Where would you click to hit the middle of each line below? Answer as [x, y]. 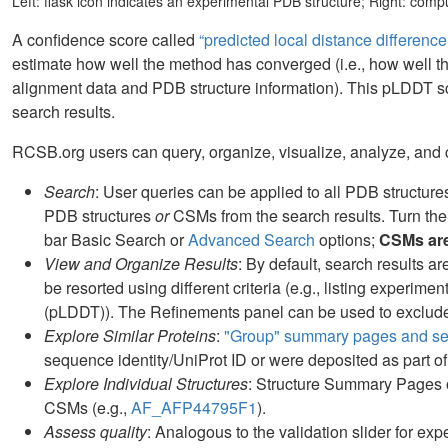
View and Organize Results [141, 263]
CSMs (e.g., [87, 407]
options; [347, 239]
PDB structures [99, 215]
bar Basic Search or [116, 239]
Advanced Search [251, 239]
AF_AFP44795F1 [194, 407]
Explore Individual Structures [146, 383]
